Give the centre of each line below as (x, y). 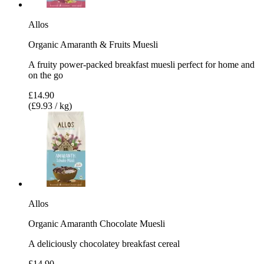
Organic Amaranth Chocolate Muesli (97, 223)
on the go (46, 75)
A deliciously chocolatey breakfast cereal (104, 243)
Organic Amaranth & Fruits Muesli (93, 44)
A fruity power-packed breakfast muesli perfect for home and (141, 64)
